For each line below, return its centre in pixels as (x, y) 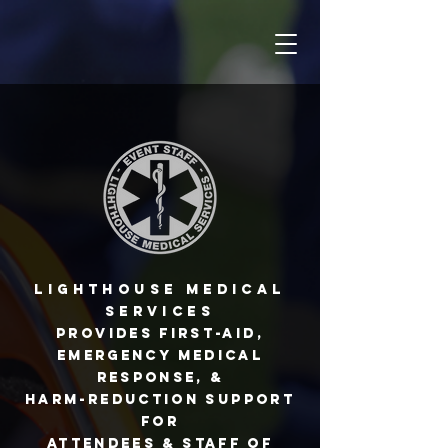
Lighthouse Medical (160, 289)
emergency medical (160, 355)
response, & (160, 377)
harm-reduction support (160, 399)
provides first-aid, (160, 333)
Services (160, 311)
